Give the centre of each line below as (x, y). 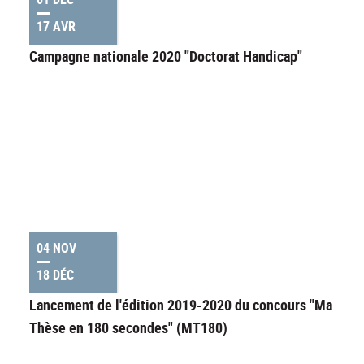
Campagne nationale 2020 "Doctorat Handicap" (166, 56)
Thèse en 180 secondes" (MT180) (128, 328)
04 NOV (56, 248)
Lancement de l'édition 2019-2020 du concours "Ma (181, 305)
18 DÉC (55, 275)
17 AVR (56, 26)
